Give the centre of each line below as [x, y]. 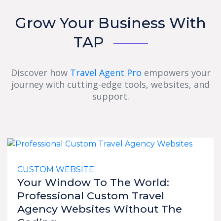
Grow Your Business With [110, 23]
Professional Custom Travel [91, 195]
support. [110, 96]
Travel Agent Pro [106, 72]
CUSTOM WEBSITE [56, 169]
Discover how [40, 72]
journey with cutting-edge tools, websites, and [110, 84]
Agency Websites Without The [100, 209]
